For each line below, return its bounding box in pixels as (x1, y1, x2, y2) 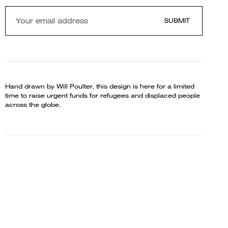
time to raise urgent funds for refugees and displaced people (5, 91, 200, 100)
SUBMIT (164, 16, 190, 25)
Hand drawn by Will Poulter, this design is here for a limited (5, 82, 194, 91)
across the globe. (5, 100, 61, 109)
